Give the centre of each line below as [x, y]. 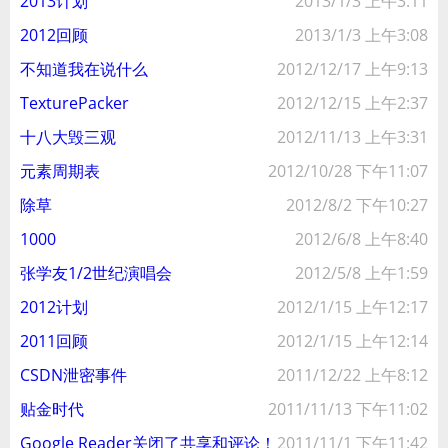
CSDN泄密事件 [73, 375]
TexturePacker [74, 103]
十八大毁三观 [68, 137]
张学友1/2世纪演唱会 [96, 273]
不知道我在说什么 [84, 69]
